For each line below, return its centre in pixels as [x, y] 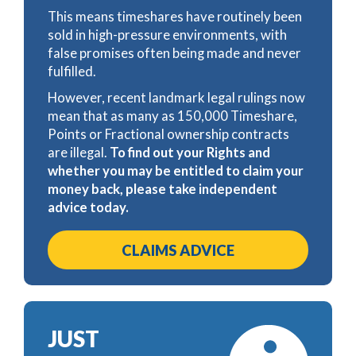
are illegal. [79, 152]
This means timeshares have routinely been [175, 16]
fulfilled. [72, 71]
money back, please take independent [163, 188]
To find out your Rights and [190, 152]
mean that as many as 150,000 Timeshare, [172, 115]
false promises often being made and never [174, 52]
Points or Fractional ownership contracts [168, 133]
